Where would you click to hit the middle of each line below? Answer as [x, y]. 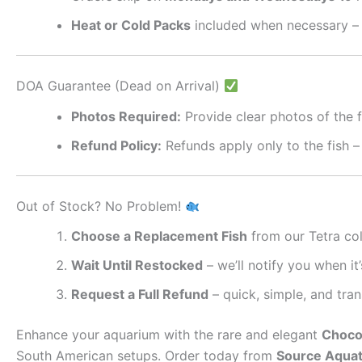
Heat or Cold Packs [131, 25]
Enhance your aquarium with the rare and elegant [169, 334]
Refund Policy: [116, 145]
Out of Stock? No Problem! [101, 206]
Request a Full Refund [140, 294]
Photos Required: [126, 116]
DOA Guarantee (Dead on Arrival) [120, 86]
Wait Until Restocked [137, 265]
